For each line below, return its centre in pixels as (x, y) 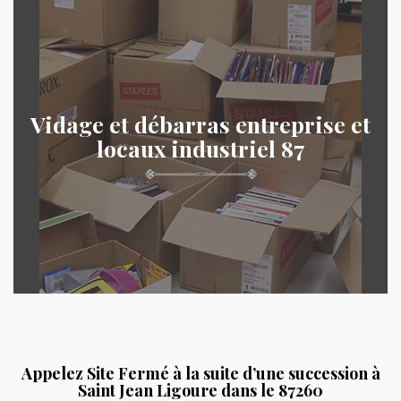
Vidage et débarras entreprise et (200, 124)
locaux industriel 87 (200, 148)
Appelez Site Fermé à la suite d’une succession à (200, 373)
